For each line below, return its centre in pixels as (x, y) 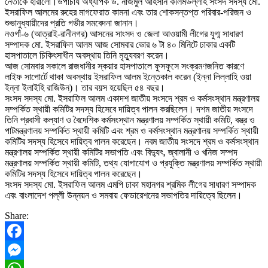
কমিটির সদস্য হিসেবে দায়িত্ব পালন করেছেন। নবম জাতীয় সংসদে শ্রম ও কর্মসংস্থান (132, 141)
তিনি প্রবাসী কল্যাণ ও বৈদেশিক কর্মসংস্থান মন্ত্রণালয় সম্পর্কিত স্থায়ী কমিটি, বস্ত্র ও (130, 120)
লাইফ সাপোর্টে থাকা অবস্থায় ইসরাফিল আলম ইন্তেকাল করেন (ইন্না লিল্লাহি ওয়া (128, 77)
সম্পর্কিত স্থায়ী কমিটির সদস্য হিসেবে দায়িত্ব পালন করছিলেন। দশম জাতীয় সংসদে (129, 109)
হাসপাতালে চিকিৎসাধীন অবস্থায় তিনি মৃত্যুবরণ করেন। (87, 55)
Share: (17, 215)
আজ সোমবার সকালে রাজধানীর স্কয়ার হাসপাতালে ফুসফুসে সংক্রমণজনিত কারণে (124, 66)
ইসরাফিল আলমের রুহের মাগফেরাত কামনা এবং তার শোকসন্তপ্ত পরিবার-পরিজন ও (128, 12)
